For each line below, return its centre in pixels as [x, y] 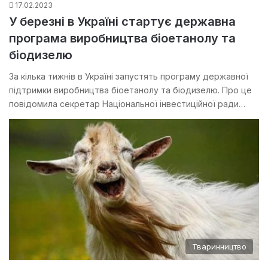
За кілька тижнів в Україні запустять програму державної [129, 77]
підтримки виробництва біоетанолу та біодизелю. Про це [130, 90]
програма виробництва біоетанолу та [122, 39]
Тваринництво [219, 247]
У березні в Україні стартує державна [122, 22]
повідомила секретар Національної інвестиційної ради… [127, 104]
